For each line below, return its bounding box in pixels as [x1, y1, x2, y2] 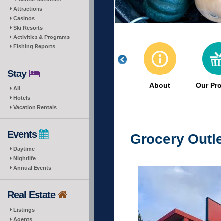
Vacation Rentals [13, 104, 57, 110]
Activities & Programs [13, 34, 70, 40]
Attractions [13, 6, 42, 12]
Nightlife [13, 155, 36, 161]
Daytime [13, 146, 35, 152]
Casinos [13, 15, 35, 21]
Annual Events [13, 165, 51, 171]
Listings [13, 207, 35, 213]
